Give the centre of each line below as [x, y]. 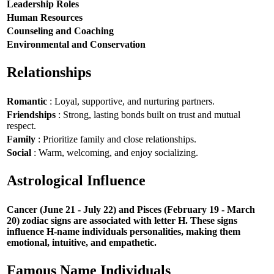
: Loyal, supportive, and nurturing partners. [131, 101]
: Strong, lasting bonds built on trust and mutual [148, 114]
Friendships [31, 114]
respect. [21, 125]
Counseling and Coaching [60, 31]
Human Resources [45, 17]
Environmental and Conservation [76, 44]
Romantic [27, 101]
